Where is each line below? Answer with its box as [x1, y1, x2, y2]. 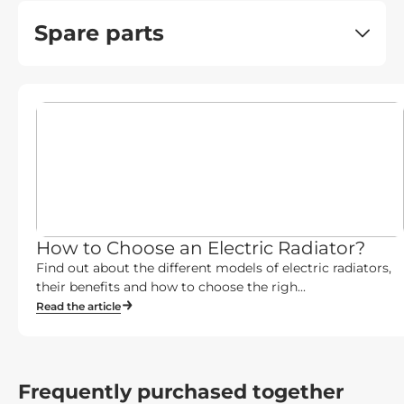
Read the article [36, 299, 121, 313]
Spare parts [34, 20, 164, 46]
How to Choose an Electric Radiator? [36, 237, 365, 259]
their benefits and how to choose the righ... [36, 279, 306, 295]
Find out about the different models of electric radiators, [36, 260, 391, 276]
